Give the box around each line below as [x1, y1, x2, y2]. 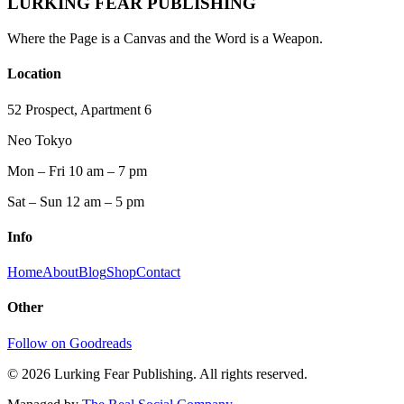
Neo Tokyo [7, 132, 72, 148]
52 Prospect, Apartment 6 [7, 101, 151, 117]
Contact [136, 264, 180, 280]
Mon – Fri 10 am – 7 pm [7, 162, 147, 179]
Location [7, 66, 61, 82]
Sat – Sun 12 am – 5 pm [7, 193, 144, 209]
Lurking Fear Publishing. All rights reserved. [50, 365, 308, 381]
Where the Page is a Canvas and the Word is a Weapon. [7, 31, 323, 47]
